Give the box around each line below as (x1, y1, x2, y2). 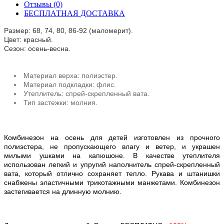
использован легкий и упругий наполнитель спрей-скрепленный (4, 160, 220, 169)
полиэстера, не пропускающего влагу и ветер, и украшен (4, 142, 220, 151)
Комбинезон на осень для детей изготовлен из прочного (4, 133, 220, 142)
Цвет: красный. (4, 35, 55, 44)
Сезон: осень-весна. (4, 44, 72, 53)
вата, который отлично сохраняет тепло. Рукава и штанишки (4, 169, 220, 178)
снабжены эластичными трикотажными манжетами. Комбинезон (4, 178, 220, 187)
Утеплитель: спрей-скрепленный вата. (23, 89, 151, 98)
